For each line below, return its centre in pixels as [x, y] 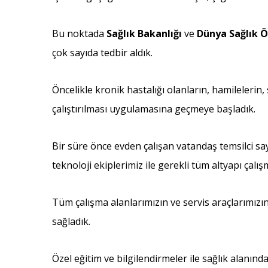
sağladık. [71, 221]
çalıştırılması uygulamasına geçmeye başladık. [154, 109]
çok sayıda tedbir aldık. [102, 53]
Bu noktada [79, 33]
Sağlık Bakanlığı [144, 33]
